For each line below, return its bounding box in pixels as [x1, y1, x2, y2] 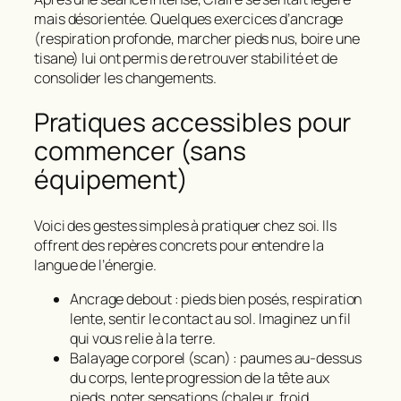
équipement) [34, 162, 188, 198]
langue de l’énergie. [34, 254, 158, 275]
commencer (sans [34, 133, 246, 169]
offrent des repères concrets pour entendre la [34, 235, 324, 255]
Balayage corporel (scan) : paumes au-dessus [70, 348, 362, 369]
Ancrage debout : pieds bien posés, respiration [70, 289, 363, 310]
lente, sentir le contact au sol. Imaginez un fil [70, 309, 352, 329]
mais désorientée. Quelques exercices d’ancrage [34, 8, 344, 29]
